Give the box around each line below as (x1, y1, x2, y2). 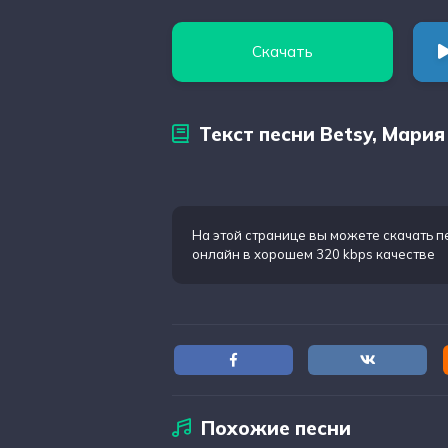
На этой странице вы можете (192, 227, 383, 243)
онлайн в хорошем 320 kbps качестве (192, 246, 435, 262)
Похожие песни (201, 416, 351, 440)
